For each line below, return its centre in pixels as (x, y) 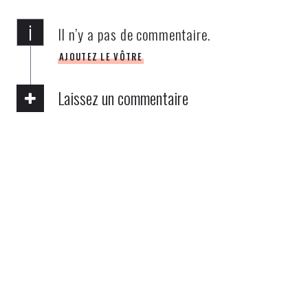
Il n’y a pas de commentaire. (134, 34)
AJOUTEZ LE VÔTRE (101, 57)
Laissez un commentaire (123, 98)
